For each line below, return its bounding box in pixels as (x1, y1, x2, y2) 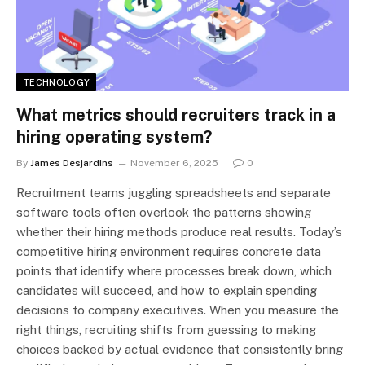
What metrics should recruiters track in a (16, 105, 336, 125)
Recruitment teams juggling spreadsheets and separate (16, 186, 331, 200)
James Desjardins (30, 157, 113, 169)
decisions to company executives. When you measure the (16, 303, 339, 318)
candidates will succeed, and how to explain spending (16, 284, 317, 298)
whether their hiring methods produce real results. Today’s (16, 225, 342, 240)
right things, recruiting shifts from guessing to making (16, 323, 316, 337)
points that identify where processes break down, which (16, 264, 332, 279)
